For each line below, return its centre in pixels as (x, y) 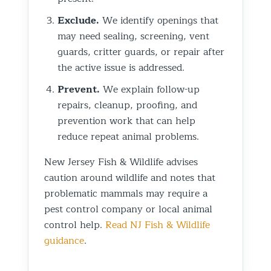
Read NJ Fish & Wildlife (158, 225)
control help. (75, 225)
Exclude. (78, 20)
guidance (64, 240)
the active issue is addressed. (121, 67)
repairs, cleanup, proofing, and (127, 105)
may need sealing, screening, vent (133, 36)
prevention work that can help (126, 121)
